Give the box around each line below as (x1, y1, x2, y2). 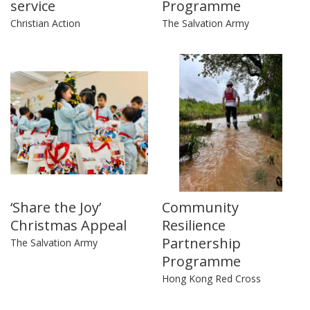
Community (162, 198, 239, 217)
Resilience (162, 216, 226, 235)
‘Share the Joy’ (10, 198, 101, 217)
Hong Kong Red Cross (162, 272, 261, 286)
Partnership (162, 234, 241, 253)
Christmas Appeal (10, 216, 127, 235)
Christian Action (10, 17, 80, 30)
